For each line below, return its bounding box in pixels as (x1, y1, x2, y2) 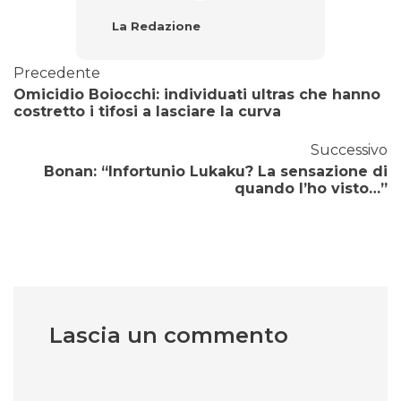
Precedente (13, 64, 100, 82)
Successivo (311, 141, 388, 159)
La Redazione (111, 19, 200, 34)
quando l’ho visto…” (235, 180, 388, 198)
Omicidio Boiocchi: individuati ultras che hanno (13, 86, 380, 104)
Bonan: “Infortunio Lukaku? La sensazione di (44, 163, 388, 181)
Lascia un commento (49, 322, 288, 349)
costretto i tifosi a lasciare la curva (13, 103, 281, 121)
